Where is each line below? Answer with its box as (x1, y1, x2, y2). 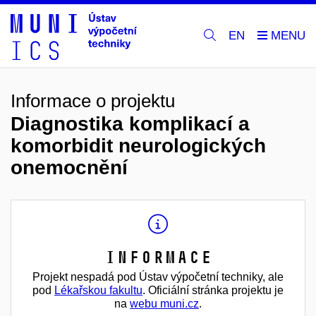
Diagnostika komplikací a (11, 113, 250, 135)
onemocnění (11, 157, 128, 178)
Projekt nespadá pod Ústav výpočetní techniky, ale (32, 271, 284, 283)
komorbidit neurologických (11, 135, 266, 157)
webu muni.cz (130, 298, 199, 310)
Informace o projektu (11, 90, 175, 111)
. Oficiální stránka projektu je (142, 284, 284, 296)
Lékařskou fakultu (54, 284, 142, 296)
